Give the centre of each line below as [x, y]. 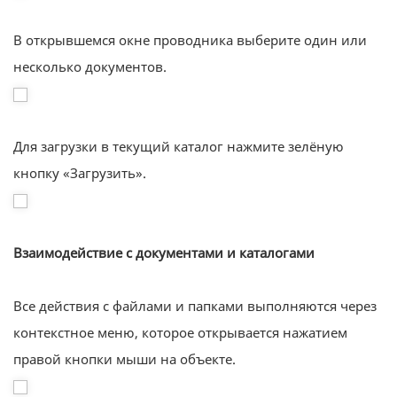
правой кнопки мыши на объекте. [125, 359]
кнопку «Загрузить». [80, 173]
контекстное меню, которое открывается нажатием [180, 332]
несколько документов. [90, 66]
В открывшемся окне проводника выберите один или [190, 40]
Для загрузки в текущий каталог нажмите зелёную [179, 146]
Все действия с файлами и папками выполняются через [195, 306]
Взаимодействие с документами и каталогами [164, 253]
